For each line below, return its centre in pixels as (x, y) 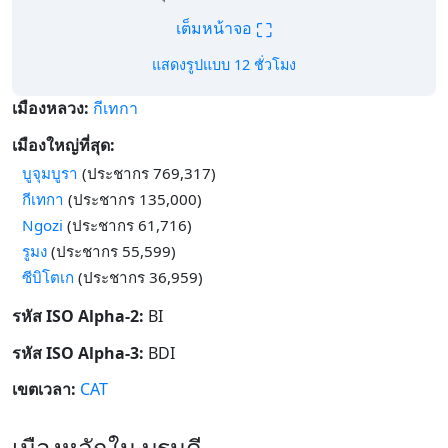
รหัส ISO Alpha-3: (78, 352)
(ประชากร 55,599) (111, 250)
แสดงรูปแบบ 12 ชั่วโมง (224, 64)
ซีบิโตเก (48, 276)
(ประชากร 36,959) (138, 276)
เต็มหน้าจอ (216, 28)
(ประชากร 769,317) (147, 172)
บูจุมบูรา (50, 172)
